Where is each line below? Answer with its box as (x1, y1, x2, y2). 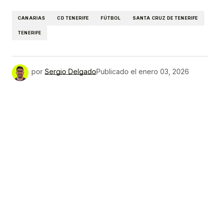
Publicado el (96, 67, 137, 76)
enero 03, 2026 (138, 67, 189, 76)
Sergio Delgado (45, 67, 96, 76)
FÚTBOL (101, 15, 121, 21)
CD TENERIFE (57, 15, 89, 21)
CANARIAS (18, 15, 46, 21)
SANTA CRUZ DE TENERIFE (132, 15, 198, 21)
